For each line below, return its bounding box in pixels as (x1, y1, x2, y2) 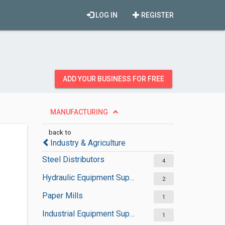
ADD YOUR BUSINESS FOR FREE (63, 75, 164, 83)
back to (48, 128, 71, 136)
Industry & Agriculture (50, 138, 126, 148)
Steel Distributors (42, 155, 104, 164)
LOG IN (94, 11, 118, 19)
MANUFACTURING (50, 108, 108, 116)
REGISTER (140, 11, 174, 19)
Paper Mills (42, 191, 83, 200)
